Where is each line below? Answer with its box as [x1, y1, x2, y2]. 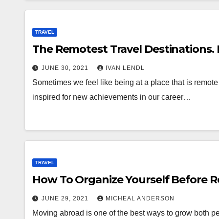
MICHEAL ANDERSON [106, 195, 175, 202]
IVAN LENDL [106, 64, 145, 71]
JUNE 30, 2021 [42, 64, 90, 71]
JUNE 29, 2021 [42, 195, 90, 202]
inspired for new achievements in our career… [32, 92, 191, 101]
